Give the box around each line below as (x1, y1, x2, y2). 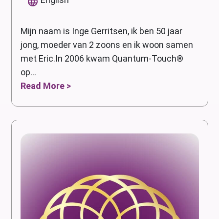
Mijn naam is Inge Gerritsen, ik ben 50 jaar (20, 25, 182, 36)
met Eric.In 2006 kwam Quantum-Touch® (20, 53, 183, 64)
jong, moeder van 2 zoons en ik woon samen (20, 39, 193, 50)
